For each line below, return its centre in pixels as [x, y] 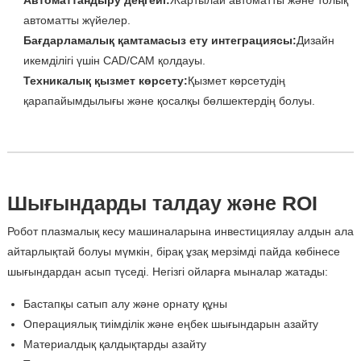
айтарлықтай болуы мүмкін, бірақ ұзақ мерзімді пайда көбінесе [173, 252]
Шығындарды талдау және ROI [162, 203]
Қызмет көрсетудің [236, 81]
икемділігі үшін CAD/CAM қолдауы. [114, 61]
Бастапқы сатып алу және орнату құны [125, 304]
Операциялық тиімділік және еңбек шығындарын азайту [170, 324]
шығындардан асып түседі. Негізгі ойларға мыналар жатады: [167, 272]
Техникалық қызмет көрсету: [105, 81]
